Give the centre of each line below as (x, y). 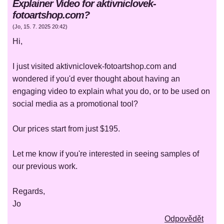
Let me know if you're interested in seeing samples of (106, 154)
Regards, (29, 191)
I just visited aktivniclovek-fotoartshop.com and (94, 66)
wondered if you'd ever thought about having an (96, 79)
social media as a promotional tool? (75, 104)
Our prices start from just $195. (66, 129)
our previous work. (45, 166)
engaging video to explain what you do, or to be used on (111, 91)
